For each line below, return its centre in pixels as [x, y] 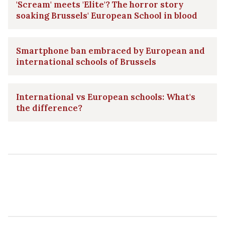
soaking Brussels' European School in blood [107, 15]
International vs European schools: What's [106, 97]
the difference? [49, 108]
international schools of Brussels [86, 62]
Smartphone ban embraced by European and [110, 50]
